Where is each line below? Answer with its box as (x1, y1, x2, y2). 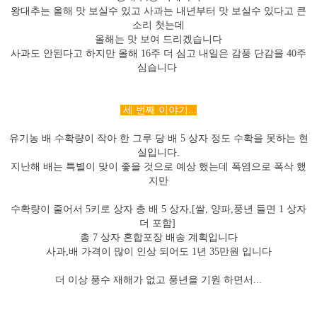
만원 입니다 (219, 246, 272, 257)
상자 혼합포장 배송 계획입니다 (100, 232, 238, 243)
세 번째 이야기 (123, 105, 188, 115)
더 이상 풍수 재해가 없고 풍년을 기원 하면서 (55, 275, 253, 285)
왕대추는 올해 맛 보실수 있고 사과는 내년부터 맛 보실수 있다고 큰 (11, 6, 306, 16)
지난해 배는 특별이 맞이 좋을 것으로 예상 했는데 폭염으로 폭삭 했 (11, 161, 306, 172)
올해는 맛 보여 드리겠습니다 (95, 34, 222, 45)
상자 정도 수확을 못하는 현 (188, 133, 309, 144)
